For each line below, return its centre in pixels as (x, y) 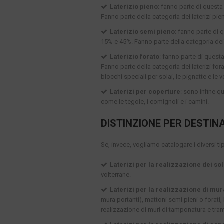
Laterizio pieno (134, 7)
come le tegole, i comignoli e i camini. (155, 102)
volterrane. (116, 175)
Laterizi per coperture (145, 92)
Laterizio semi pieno (142, 32)
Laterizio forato (135, 57)
